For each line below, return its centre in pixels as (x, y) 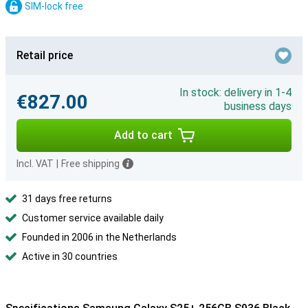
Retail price (45, 55)
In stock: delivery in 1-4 (235, 92)
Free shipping (90, 164)
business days (258, 106)
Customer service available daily (93, 218)
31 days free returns (67, 199)
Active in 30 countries (70, 256)
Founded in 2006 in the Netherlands (99, 237)
